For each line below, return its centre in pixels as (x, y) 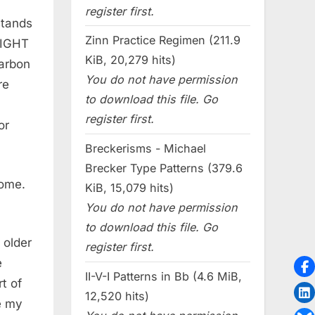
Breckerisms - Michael (146, 149)
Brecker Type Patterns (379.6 (164, 168)
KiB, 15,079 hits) (129, 188)
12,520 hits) (117, 296)
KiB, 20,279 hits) (130, 60)
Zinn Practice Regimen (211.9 (163, 40)
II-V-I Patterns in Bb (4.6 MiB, (163, 277)
